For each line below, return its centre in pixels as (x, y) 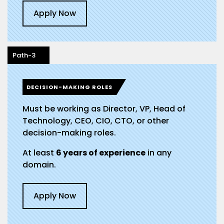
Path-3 (24, 55)
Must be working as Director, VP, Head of (104, 109)
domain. (39, 165)
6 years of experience (101, 153)
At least (39, 153)
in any (158, 153)
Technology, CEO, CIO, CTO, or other (96, 121)
